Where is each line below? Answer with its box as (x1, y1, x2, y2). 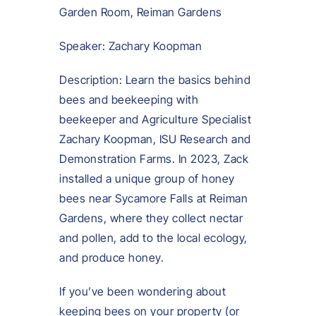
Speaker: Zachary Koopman (59, 38, 202, 53)
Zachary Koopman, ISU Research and (59, 131, 251, 146)
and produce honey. (59, 250, 164, 265)
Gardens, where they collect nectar (59, 210, 243, 225)
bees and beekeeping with (59, 92, 198, 107)
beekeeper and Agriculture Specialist (59, 111, 251, 126)
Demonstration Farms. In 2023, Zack (59, 151, 248, 166)
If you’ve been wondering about (59, 284, 226, 298)
